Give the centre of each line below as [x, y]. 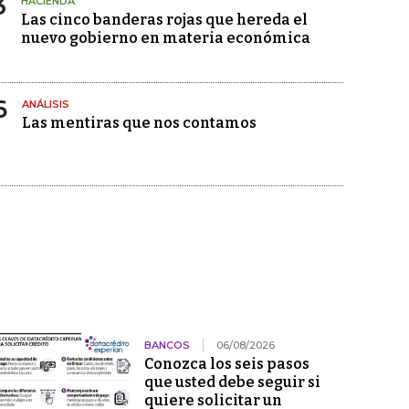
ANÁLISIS [46, 105]
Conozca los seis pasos [226, 364]
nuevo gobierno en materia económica [166, 38]
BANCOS [167, 346]
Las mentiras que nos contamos [139, 123]
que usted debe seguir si [232, 383]
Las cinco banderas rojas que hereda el [164, 20]
